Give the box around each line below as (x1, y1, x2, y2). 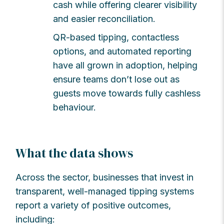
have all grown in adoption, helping (53, 59, 198, 70)
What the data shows (15, 144, 133, 161)
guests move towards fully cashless (53, 87, 201, 98)
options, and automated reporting (53, 45, 192, 56)
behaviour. (53, 101, 96, 112)
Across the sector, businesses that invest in (15, 171, 194, 182)
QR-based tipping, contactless (53, 31, 179, 42)
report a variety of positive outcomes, (15, 199, 171, 210)
